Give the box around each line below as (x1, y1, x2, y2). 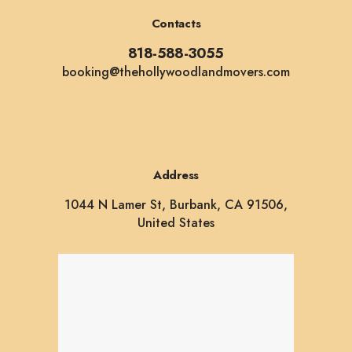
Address (153, 167, 199, 185)
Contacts (151, 14, 201, 32)
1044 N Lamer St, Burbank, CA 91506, (64, 196, 288, 214)
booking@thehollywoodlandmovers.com (62, 62, 290, 81)
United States (137, 214, 214, 233)
